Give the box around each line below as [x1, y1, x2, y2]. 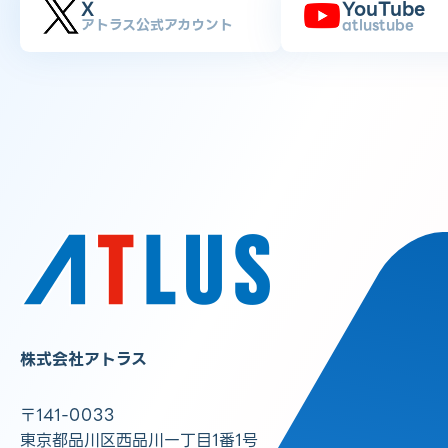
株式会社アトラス [20, 347, 147, 373]
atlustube [342, 14, 415, 37]
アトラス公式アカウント [81, 14, 234, 37]
